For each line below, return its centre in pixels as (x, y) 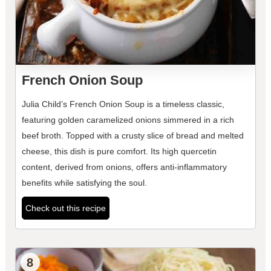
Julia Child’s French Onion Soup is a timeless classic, (123, 104)
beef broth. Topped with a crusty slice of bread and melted (132, 136)
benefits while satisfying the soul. (84, 183)
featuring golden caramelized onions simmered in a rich (128, 120)
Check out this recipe (65, 208)
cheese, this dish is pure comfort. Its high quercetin (119, 152)
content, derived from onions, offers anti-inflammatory (124, 167)
